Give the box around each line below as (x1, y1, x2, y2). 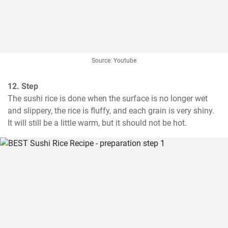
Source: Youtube (92, 57, 136, 65)
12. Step (8, 81, 38, 92)
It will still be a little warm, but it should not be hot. (8, 118, 187, 128)
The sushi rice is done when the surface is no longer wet (8, 94, 208, 104)
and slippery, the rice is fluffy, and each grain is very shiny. (8, 106, 214, 116)
